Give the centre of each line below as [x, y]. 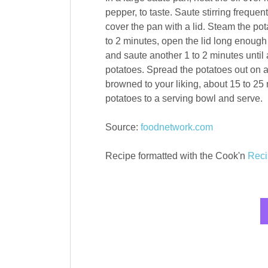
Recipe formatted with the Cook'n [176, 156]
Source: [123, 127]
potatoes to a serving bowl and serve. [184, 99]
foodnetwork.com [176, 127]
